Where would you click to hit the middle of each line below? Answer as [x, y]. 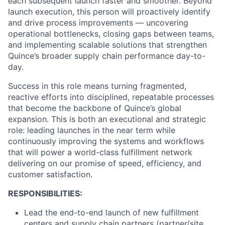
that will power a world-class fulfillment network [100, 152]
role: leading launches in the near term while [92, 130]
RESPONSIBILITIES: [45, 193]
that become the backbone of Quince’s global [95, 108]
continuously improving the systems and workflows [106, 141]
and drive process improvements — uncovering [98, 23]
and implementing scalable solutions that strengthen [107, 45]
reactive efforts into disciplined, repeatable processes [111, 97]
